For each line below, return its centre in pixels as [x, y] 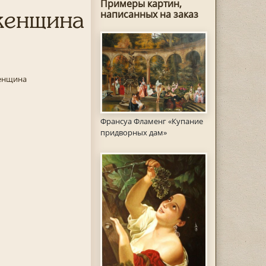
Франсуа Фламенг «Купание [151, 121]
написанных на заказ [149, 14]
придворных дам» [133, 133]
